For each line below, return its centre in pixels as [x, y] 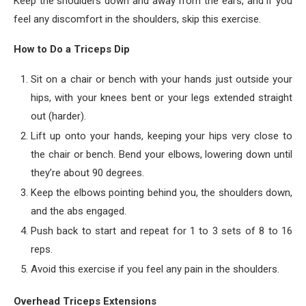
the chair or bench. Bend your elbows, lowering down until [162, 154]
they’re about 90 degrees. [87, 173]
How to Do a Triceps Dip [72, 49]
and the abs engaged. [79, 211]
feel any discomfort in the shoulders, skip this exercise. [137, 19]
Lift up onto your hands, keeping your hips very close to [162, 136]
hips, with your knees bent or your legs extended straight [162, 98]
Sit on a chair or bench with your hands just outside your [162, 79]
